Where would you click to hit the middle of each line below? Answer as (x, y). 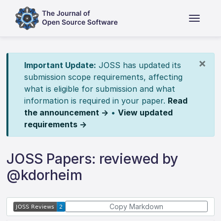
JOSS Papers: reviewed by (92, 159)
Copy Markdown (136, 207)
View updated (145, 112)
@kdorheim (45, 175)
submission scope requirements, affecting (103, 77)
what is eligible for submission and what (99, 89)
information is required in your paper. (96, 101)
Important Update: (60, 65)
